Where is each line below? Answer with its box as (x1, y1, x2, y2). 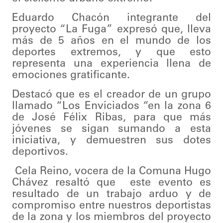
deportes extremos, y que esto (12, 47, 211, 58)
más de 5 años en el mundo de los (12, 36, 211, 47)
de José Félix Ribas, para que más (12, 112, 211, 123)
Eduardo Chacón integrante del (12, 13, 211, 24)
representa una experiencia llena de (12, 59, 211, 70)
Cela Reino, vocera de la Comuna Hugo (12, 166, 211, 177)
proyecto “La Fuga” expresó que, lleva (12, 24, 211, 35)
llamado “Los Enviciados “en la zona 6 (12, 101, 211, 112)
